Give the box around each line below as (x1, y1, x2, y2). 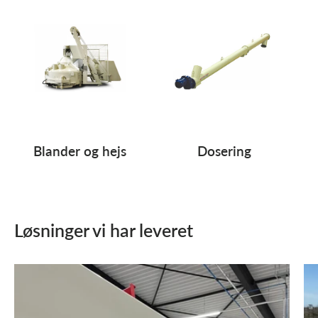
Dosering (197, 143, 251, 160)
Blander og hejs (33, 143, 126, 160)
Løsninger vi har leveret (14, 219, 193, 241)
